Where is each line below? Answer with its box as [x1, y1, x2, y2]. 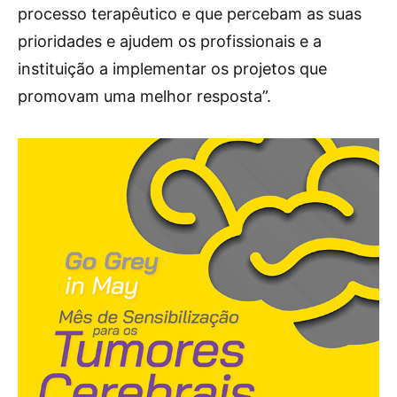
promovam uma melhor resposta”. [18, 87, 271, 105]
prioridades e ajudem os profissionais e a [18, 32, 322, 51]
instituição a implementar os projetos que [18, 59, 327, 78]
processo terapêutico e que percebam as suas [18, 4, 362, 23]
